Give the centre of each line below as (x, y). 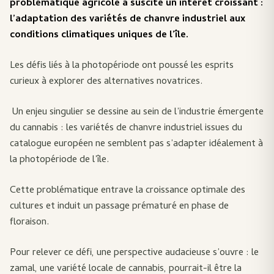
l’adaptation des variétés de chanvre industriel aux (128, 20)
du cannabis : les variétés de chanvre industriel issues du (126, 128)
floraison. (29, 223)
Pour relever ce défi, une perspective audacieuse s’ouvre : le (134, 253)
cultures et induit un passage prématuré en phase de (119, 207)
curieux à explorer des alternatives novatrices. (106, 82)
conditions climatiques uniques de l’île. (99, 35)
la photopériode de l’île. (59, 160)
